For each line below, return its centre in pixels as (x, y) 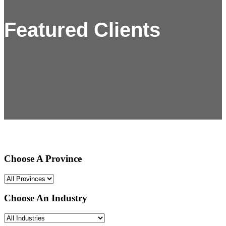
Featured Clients (82, 30)
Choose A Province (43, 158)
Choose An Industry (46, 198)
